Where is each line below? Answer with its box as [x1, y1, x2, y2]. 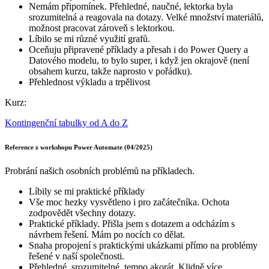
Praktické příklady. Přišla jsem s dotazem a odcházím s [29, 218, 235, 229]
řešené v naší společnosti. [29, 250, 124, 261]
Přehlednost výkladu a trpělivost [29, 76, 150, 87]
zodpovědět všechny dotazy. [29, 207, 136, 218]
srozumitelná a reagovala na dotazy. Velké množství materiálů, [29, 11, 264, 22]
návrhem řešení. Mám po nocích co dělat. [29, 229, 185, 240]
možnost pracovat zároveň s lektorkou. [29, 22, 175, 33]
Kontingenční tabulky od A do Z [5, 117, 128, 128]
